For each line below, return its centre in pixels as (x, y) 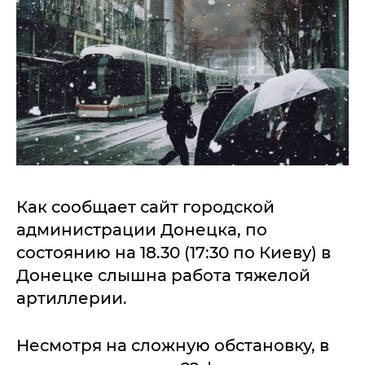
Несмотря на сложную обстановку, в (173, 346)
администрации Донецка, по (142, 230)
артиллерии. (72, 299)
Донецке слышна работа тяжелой (163, 276)
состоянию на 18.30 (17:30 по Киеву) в (174, 253)
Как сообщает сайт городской (145, 207)
